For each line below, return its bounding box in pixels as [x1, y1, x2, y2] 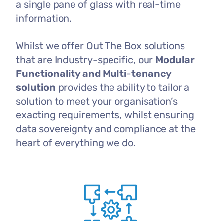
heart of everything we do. [16, 136, 136, 148]
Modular [155, 53, 195, 66]
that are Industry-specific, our [16, 53, 156, 66]
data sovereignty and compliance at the [16, 122, 196, 135]
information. [16, 12, 72, 24]
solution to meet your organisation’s [16, 95, 178, 107]
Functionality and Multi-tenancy [16, 67, 172, 79]
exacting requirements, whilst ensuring [16, 109, 194, 121]
